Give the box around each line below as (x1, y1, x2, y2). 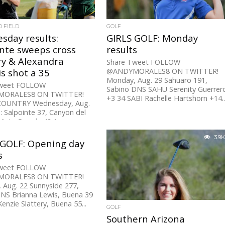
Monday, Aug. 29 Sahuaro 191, (106, 75, 208, 85)
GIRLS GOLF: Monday (106, 32, 198, 45)
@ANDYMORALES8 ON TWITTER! (106, 66, 219, 76)
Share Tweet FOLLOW (106, 57, 181, 67)
